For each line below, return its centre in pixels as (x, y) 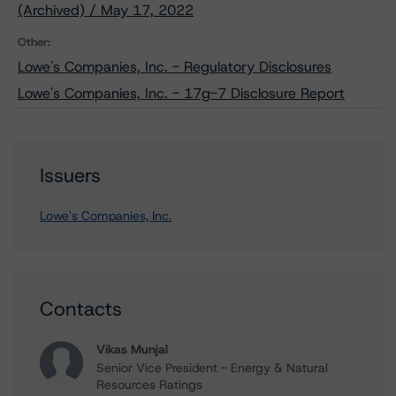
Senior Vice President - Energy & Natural (212, 368)
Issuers (70, 175)
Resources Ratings (149, 385)
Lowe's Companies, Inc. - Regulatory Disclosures (175, 67)
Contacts (81, 309)
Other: (34, 42)
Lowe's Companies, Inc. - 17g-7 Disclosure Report (181, 93)
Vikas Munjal (132, 349)
